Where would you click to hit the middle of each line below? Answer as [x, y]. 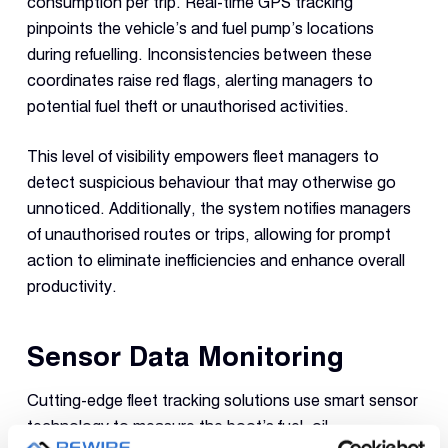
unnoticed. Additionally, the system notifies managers [218, 208]
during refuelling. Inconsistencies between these [199, 54]
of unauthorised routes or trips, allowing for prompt [208, 234]
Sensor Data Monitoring [185, 356]
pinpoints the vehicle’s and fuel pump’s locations [200, 28]
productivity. [71, 286]
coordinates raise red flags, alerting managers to [199, 80]
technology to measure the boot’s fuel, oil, [179, 426]
